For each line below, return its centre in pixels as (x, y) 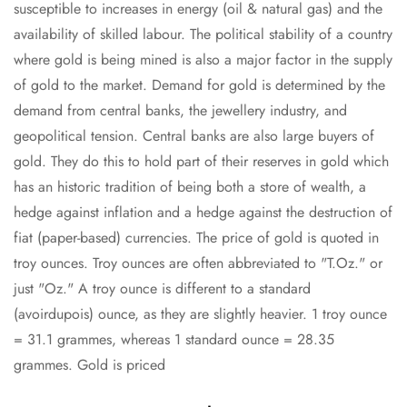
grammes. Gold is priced (89, 365)
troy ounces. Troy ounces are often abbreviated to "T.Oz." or (198, 263)
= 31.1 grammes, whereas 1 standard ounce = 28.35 (174, 340)
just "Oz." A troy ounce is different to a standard (162, 289)
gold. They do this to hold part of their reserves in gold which (201, 162)
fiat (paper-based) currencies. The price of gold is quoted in (196, 238)
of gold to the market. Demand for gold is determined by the (199, 85)
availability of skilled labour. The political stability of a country (203, 35)
